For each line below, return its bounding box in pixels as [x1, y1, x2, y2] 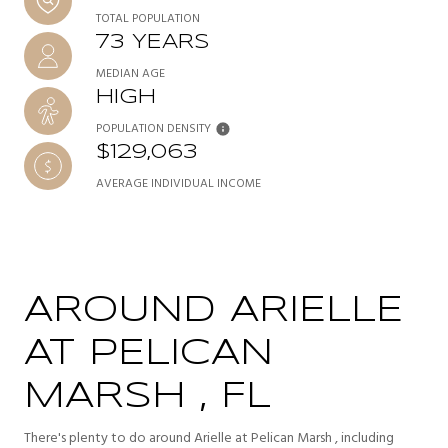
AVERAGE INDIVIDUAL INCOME [96, 173, 261, 194]
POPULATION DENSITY [96, 118, 211, 139]
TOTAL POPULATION [96, 8, 200, 29]
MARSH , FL [24, 379, 271, 414]
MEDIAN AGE [96, 63, 165, 84]
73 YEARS [96, 32, 210, 52]
